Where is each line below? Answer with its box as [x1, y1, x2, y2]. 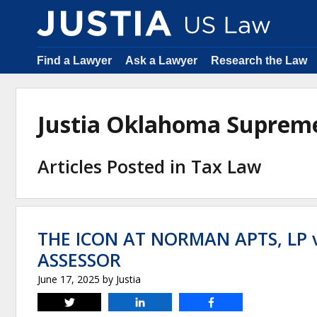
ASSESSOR [38, 248, 121, 272]
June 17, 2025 [38, 272, 100, 286]
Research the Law [211, 54, 307, 67]
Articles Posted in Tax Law [38, 154, 261, 178]
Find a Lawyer [37, 54, 112, 67]
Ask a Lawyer [125, 54, 197, 67]
